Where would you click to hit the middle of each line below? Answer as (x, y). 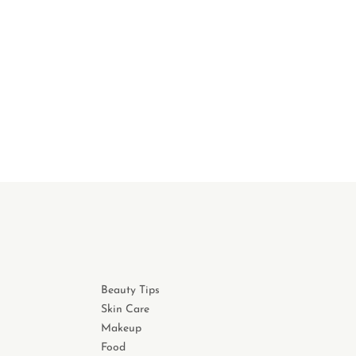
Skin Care (125, 310)
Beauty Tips (130, 290)
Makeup (121, 329)
